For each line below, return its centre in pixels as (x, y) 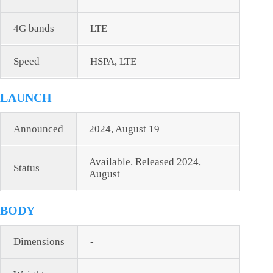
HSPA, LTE (113, 62)
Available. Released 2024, (145, 162)
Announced (38, 129)
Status (27, 168)
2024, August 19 (124, 129)
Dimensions (39, 242)
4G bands (34, 29)
